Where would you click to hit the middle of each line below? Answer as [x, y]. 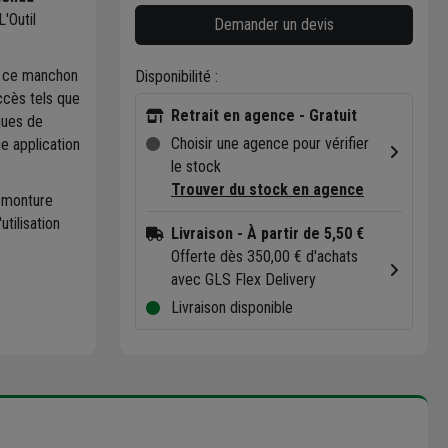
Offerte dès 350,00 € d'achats [264, 256]
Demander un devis [274, 24]
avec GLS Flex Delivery [243, 279]
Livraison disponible [232, 307]
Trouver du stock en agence [267, 189]
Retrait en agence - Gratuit [264, 115]
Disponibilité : [176, 76]
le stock [196, 166]
